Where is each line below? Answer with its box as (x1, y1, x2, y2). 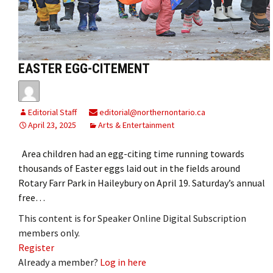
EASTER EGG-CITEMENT (18, 60, 150, 76)
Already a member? (18, 255, 100, 268)
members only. (18, 226, 80, 239)
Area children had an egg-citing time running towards (18, 147, 244, 160)
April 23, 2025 (28, 119, 76, 130)
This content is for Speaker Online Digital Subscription (18, 211, 246, 224)
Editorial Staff (28, 106, 77, 118)
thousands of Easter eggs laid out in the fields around (18, 161, 240, 174)
